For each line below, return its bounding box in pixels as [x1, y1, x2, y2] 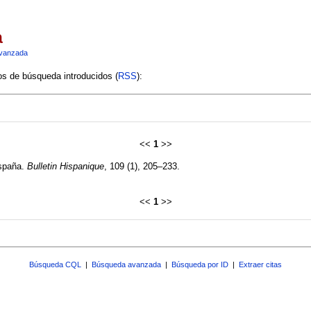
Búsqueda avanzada [92, 260, 161, 269]
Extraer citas [239, 260, 282, 269]
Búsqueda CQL [29, 260, 81, 269]
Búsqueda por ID [171, 260, 228, 269]
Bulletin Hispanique [26, 160, 104, 171]
